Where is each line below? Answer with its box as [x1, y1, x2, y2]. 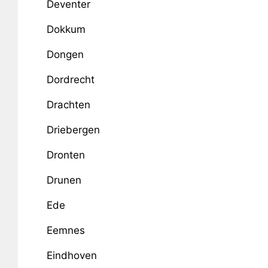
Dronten [46, 149, 85, 161]
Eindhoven [46, 249, 97, 261]
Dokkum [46, 23, 86, 35]
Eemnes [46, 224, 85, 236]
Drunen [46, 174, 81, 186]
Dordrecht [46, 74, 95, 86]
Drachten [46, 99, 90, 111]
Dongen [46, 48, 84, 60]
